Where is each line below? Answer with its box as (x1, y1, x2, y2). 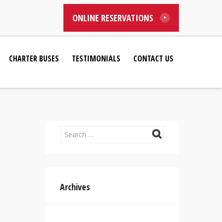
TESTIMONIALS (72, 53, 120, 64)
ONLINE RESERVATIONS (72, 11, 153, 24)
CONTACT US (133, 53, 173, 64)
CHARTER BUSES (9, 53, 59, 64)
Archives (60, 181, 90, 193)
